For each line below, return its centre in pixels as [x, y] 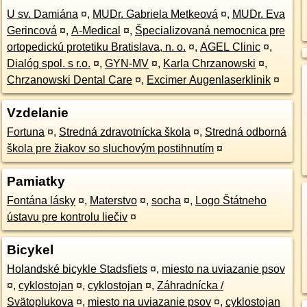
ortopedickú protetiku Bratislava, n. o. [96, 47]
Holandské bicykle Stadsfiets [77, 269]
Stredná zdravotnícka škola [124, 132]
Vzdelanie [37, 113]
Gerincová [32, 30]
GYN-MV [126, 63]
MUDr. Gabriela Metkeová [155, 14]
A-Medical [96, 30]
